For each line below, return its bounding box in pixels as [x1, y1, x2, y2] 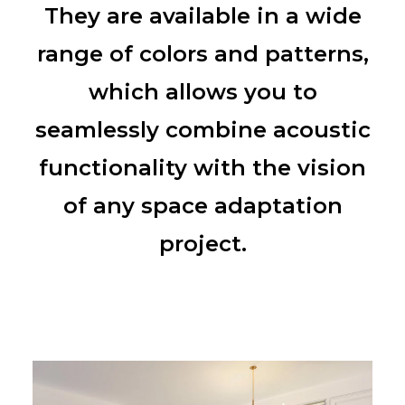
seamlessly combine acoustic [34, 117, 371, 143]
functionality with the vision [39, 155, 366, 181]
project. [158, 231, 247, 257]
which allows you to [88, 79, 317, 105]
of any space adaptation [62, 193, 343, 219]
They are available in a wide [43, 3, 362, 29]
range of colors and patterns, [36, 41, 369, 67]
